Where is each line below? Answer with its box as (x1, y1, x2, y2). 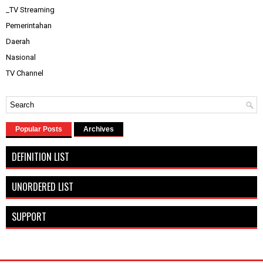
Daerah (6, 37, 30, 46)
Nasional (6, 53, 36, 62)
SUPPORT (12, 210, 46, 224)
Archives (83, 125, 114, 134)
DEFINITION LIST (12, 150, 69, 164)
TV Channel (6, 69, 43, 78)
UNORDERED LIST (12, 180, 73, 194)
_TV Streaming (6, 5, 55, 15)
